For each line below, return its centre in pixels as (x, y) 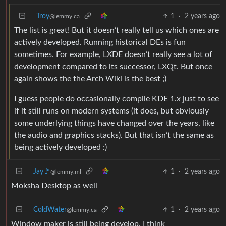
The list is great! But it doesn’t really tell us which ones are (117, 30)
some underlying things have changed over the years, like (114, 123)
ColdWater (50, 210)
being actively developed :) (61, 147)
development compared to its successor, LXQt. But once (113, 67)
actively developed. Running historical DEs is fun (100, 42)
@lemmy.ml (66, 172)
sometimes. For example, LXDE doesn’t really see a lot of (113, 54)
